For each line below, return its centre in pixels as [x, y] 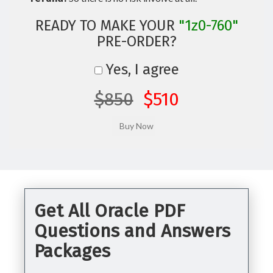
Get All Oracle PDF [110, 211]
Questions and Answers [132, 231]
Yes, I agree [140, 69]
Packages [72, 251]
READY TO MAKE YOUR [107, 26]
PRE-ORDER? [136, 41]
